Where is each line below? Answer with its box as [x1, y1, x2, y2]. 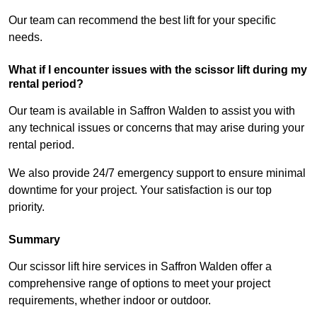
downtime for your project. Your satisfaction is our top [8, 184, 272, 197]
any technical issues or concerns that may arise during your [8, 122, 304, 134]
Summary [8, 234, 60, 246]
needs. [8, 31, 42, 44]
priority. [8, 201, 45, 214]
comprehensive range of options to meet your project [8, 277, 270, 290]
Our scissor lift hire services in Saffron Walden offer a [8, 260, 272, 273]
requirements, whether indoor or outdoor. [8, 294, 211, 307]
